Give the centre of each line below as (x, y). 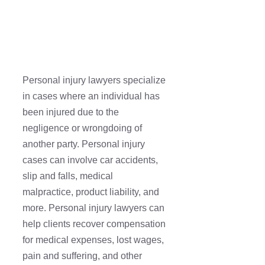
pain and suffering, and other (82, 256)
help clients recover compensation (94, 224)
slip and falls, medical (68, 176)
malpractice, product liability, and (91, 192)
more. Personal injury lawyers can (93, 208)
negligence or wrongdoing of (82, 128)
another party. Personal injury (84, 144)
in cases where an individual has (91, 96)
